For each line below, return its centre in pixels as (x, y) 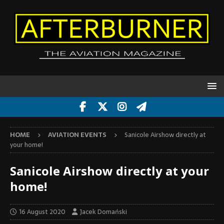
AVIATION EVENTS (77, 135)
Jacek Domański (103, 212)
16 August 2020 (42, 212)
